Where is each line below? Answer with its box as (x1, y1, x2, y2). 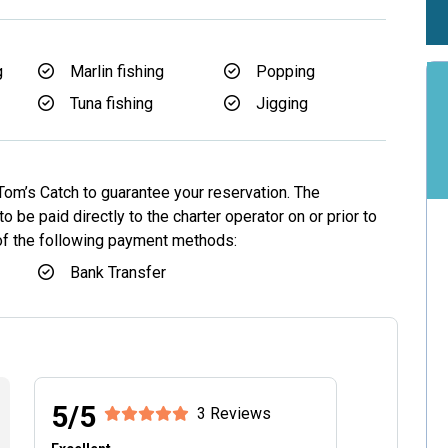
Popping (256, 62, 315, 81)
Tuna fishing (70, 94, 153, 113)
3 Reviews (197, 404, 271, 423)
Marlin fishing (70, 62, 164, 81)
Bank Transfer (70, 263, 166, 282)
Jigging (256, 94, 308, 113)
